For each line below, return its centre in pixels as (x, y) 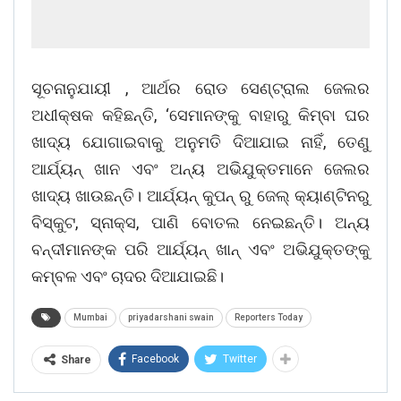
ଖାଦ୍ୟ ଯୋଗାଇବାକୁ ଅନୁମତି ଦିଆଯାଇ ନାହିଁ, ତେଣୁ (200, 142)
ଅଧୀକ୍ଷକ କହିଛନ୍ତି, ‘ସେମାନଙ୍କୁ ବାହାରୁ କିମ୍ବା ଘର (200, 115)
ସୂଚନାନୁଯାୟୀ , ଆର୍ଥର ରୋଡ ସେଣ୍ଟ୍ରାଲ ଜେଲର (200, 89)
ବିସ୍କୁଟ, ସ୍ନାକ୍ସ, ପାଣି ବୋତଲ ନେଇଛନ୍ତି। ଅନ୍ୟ (200, 223)
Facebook (155, 359)
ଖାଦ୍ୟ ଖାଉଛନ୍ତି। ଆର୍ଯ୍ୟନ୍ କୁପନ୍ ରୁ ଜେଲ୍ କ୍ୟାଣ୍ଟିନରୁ (200, 196)
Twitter (240, 359)
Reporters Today (269, 318)
